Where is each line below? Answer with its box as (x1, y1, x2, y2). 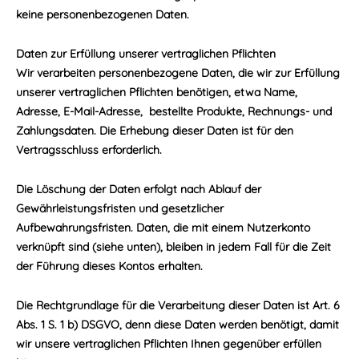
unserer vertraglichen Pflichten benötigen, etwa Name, (16, 85, 297, 99)
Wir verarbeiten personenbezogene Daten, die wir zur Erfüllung (16, 66, 340, 80)
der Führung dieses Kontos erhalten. (16, 259, 203, 273)
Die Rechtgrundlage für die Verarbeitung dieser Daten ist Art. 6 (16, 298, 340, 313)
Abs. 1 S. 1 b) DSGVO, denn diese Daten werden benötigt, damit (16, 317, 339, 332)
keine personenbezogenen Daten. (16, 7, 189, 22)
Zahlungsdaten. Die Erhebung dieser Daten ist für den (16, 123, 293, 138)
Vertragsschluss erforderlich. (16, 143, 165, 157)
